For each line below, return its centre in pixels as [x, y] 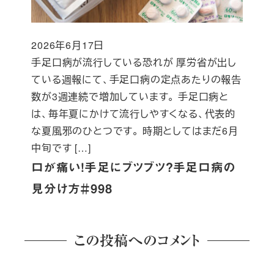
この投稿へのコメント [137, 240]
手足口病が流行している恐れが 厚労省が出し [134, 62]
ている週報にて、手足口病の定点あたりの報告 [136, 80]
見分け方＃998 [72, 189]
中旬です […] [61, 148]
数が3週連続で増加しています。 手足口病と [130, 97]
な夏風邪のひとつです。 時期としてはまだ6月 [135, 131]
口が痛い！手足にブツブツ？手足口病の [134, 168]
